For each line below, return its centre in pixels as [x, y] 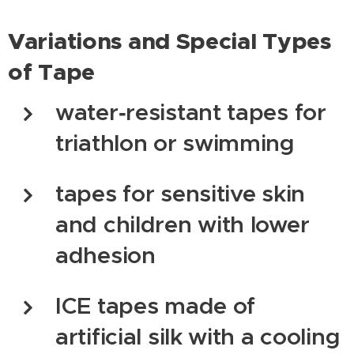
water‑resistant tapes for [191, 112]
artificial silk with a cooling [198, 336]
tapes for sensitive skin [181, 193]
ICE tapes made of [156, 305]
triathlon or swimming [175, 143]
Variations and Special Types [169, 41]
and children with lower [183, 224]
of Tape [51, 72]
